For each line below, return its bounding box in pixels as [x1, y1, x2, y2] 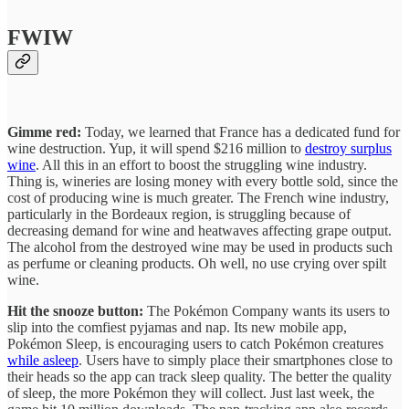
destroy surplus [305, 359, 392, 375]
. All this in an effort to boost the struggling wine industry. [36, 375, 367, 392]
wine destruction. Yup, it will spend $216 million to [7, 359, 305, 375]
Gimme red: [7, 342, 81, 359]
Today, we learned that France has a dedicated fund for [81, 342, 400, 359]
